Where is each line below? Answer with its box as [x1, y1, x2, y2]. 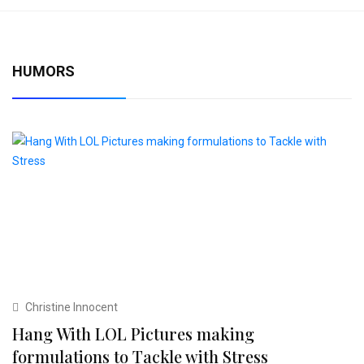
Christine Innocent [23, 301, 118, 314]
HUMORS [12, 63, 75, 80]
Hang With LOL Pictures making [12, 323, 254, 345]
